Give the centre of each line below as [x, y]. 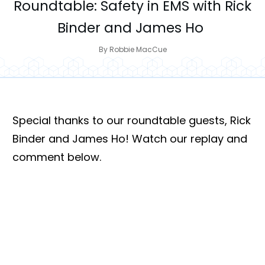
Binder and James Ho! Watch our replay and [130, 139]
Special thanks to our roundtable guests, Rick [132, 121]
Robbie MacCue [138, 49]
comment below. [57, 157]
